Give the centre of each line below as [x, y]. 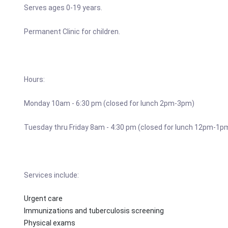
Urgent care [43, 198]
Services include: [51, 175]
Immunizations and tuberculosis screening [94, 211]
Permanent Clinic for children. [72, 32]
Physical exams [50, 223]
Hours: [34, 79]
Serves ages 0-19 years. [63, 8]
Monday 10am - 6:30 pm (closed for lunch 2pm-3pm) [109, 103]
